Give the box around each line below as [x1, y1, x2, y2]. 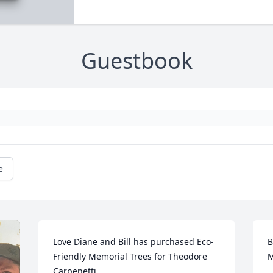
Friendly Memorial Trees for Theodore [53, 250, 208, 263]
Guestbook [80, 46, 193, 76]
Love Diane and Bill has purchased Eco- [53, 236, 214, 248]
